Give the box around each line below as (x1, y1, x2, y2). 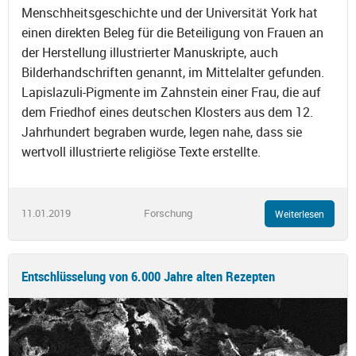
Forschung (143, 206, 192, 221)
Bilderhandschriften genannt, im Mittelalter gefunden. (21, 63, 324, 81)
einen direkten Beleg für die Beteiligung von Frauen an (21, 23, 323, 41)
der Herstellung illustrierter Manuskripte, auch (21, 43, 278, 61)
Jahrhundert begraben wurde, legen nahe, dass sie (21, 122, 302, 141)
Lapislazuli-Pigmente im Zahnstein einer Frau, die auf (21, 83, 321, 101)
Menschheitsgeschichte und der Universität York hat (21, 3, 318, 21)
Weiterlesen (275, 207, 324, 220)
